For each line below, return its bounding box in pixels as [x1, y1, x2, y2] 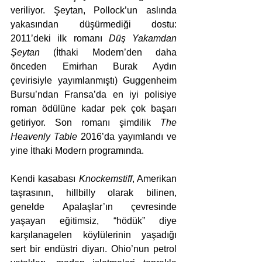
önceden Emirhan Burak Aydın [11, 61, 177, 72]
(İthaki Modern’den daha [53, 47, 177, 58]
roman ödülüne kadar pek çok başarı [11, 104, 177, 114]
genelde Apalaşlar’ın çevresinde [11, 202, 177, 212]
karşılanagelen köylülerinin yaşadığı [11, 230, 177, 240]
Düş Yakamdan [108, 33, 177, 44]
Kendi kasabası [11, 174, 79, 184]
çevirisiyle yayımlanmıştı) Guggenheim [11, 75, 177, 86]
